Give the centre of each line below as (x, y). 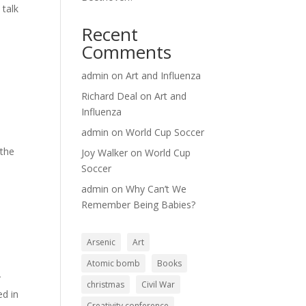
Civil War (158, 284)
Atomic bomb (114, 263)
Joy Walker (105, 153)
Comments (127, 52)
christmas (106, 284)
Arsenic (101, 242)
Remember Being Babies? (139, 205)
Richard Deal (110, 96)
